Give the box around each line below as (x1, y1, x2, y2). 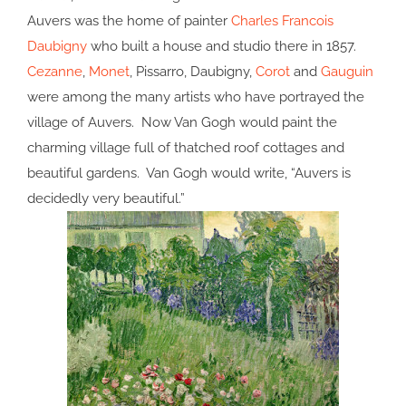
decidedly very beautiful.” (27, 190, 185, 208)
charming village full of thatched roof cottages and (27, 140, 344, 157)
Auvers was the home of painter (27, 13, 231, 30)
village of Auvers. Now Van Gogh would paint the (27, 114, 337, 131)
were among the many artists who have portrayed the (27, 89, 364, 106)
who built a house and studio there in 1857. (87, 38, 360, 55)
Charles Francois (231, 13, 333, 30)
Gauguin (321, 63, 373, 81)
